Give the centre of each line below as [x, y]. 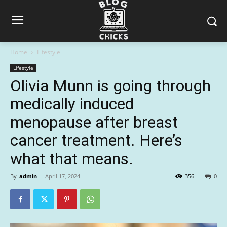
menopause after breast [94, 122]
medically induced [72, 104]
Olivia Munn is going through [110, 86]
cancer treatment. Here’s [96, 140]
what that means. [72, 159]
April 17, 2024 [63, 176]
